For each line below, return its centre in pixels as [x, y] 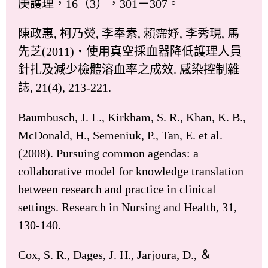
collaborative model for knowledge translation [131, 171]
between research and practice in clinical [117, 189]
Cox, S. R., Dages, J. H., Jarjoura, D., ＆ [115, 255]
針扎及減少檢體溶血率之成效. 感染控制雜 [129, 69]
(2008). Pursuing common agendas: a [108, 153]
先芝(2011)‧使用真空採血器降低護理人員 [130, 51]
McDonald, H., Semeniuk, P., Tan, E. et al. [120, 135]
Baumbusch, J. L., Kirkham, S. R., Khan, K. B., [132, 117]
